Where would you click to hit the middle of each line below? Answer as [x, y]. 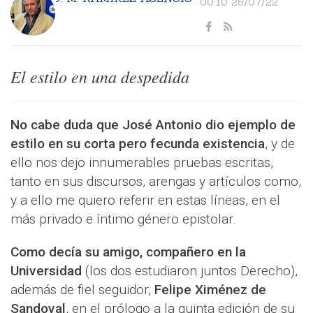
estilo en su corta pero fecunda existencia [138, 144]
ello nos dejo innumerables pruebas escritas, [142, 163]
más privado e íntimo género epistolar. [123, 219]
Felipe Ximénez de [210, 290]
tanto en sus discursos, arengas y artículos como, [156, 182]
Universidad [46, 271]
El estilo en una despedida [100, 77]
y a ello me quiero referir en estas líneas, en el [145, 201]
